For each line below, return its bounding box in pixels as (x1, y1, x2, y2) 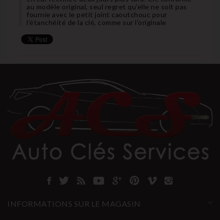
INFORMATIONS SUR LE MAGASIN (7, 199, 141, 209)
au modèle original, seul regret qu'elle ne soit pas (27, 2, 187, 11)
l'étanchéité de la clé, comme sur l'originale (27, 18, 166, 27)
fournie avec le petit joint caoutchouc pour (27, 10, 167, 19)
